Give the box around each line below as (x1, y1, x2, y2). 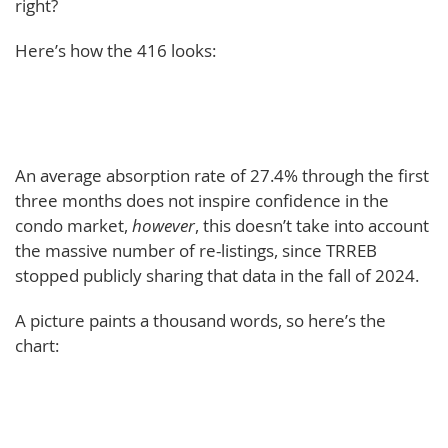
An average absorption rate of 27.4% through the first (15, 163, 429, 187)
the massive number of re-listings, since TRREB (15, 238, 377, 262)
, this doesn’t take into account (195, 213, 429, 237)
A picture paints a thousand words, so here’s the (15, 308, 386, 332)
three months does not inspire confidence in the (15, 188, 389, 212)
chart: (15, 333, 59, 357)
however (132, 213, 195, 237)
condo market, (15, 213, 132, 237)
